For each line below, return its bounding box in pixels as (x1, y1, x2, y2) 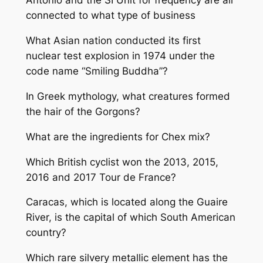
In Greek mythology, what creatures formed (25, 90, 230, 103)
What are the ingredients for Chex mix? (25, 130, 210, 143)
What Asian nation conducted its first (25, 35, 201, 47)
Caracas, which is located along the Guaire (25, 196, 228, 208)
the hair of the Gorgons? (25, 106, 140, 118)
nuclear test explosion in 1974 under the (25, 50, 215, 62)
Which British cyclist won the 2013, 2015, (25, 156, 218, 168)
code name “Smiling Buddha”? (25, 65, 168, 77)
